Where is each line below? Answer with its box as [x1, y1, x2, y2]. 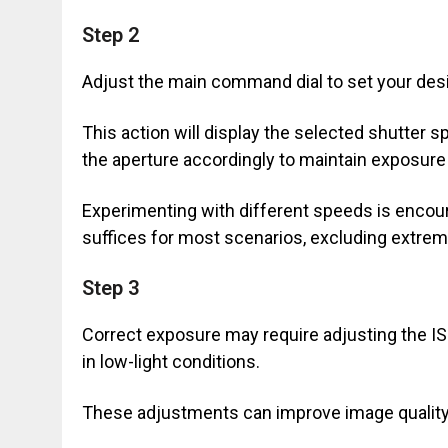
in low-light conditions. [82, 351, 260, 372]
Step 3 [82, 276, 139, 300]
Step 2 [82, 23, 139, 47]
